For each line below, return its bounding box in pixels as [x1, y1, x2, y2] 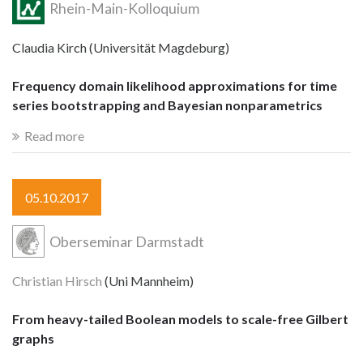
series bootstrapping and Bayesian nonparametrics [12, 96, 322, 113]
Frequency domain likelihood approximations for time [12, 77, 337, 93]
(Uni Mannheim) [102, 273, 194, 289]
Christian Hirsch [12, 273, 102, 289]
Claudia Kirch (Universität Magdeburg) [12, 40, 229, 56]
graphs [12, 330, 54, 346]
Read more [24, 127, 84, 143]
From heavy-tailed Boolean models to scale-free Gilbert [12, 310, 348, 327]
